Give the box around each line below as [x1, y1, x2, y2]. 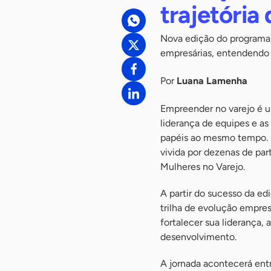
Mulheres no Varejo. [160, 161, 245, 172]
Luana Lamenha [177, 75, 247, 87]
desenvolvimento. [160, 231, 237, 243]
